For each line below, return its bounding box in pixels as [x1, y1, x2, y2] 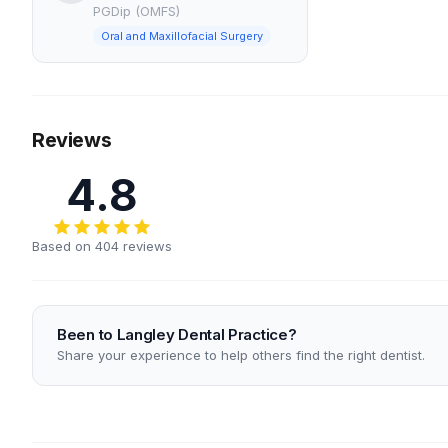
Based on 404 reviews [32, 238, 172, 254]
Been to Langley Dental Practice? [57, 325, 297, 344]
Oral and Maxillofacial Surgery [101, 29, 263, 43]
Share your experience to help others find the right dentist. [57, 347, 425, 363]
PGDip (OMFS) [93, 3, 180, 19]
